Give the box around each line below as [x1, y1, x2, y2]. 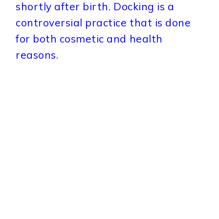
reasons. [16, 48, 59, 61]
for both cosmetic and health [16, 32, 163, 45]
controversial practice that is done [16, 16, 191, 29]
